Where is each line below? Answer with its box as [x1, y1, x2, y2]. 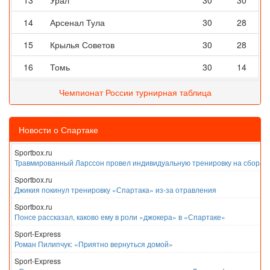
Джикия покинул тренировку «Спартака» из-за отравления [14, 184, 216, 195]
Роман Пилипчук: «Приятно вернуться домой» [14, 239, 173, 250]
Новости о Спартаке [19, 124, 98, 136]
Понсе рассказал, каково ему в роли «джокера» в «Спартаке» [14, 212, 225, 222]
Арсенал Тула [50, 16, 105, 29]
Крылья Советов [50, 39, 115, 51]
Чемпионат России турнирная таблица [58, 86, 212, 99]
